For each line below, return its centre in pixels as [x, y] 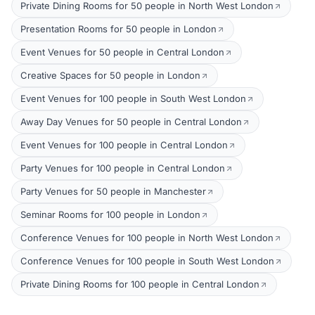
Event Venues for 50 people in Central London [122, 52]
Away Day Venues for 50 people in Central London [131, 122]
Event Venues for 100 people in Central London [124, 145]
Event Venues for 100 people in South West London [133, 98]
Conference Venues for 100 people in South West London [147, 261]
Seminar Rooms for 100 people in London [110, 214]
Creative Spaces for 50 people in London [110, 75]
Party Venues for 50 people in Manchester [113, 191]
